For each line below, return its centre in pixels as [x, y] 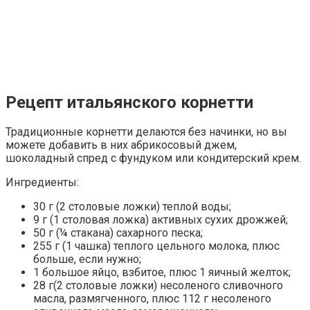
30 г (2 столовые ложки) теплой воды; [132, 207]
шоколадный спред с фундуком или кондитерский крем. [153, 158]
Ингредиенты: [42, 183]
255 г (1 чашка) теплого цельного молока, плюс [156, 246]
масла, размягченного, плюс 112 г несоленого [152, 299]
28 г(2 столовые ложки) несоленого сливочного [158, 286]
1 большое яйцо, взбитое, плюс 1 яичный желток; [162, 273]
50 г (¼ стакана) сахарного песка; [118, 233]
